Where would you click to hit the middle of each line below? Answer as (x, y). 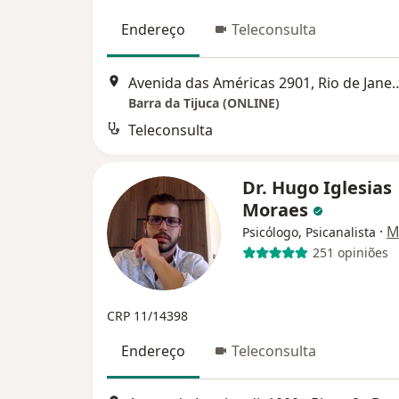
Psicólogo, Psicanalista (309, 232)
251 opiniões (350, 252)
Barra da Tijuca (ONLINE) (204, 102)
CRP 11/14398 (147, 315)
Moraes (277, 209)
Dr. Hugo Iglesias (317, 187)
